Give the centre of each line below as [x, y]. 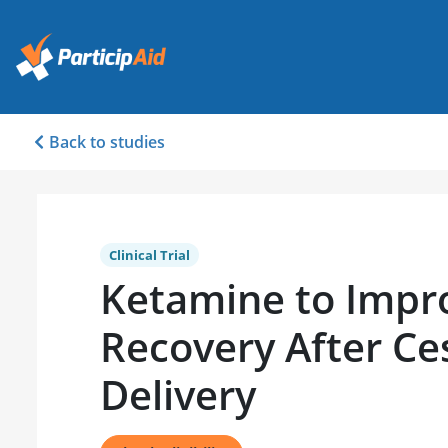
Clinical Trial [149, 254]
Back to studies [107, 141]
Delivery [178, 394]
